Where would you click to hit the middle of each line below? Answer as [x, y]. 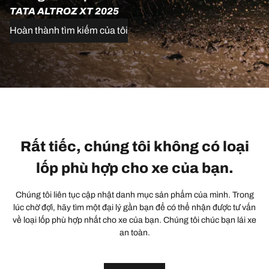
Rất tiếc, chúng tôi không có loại [134, 146]
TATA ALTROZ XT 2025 [64, 11]
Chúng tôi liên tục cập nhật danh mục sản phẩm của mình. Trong [134, 195]
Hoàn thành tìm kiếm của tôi [69, 30]
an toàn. [134, 232]
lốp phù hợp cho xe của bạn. [134, 168]
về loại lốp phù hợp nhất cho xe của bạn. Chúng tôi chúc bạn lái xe [134, 220]
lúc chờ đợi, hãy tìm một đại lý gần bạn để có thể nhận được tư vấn [134, 207]
